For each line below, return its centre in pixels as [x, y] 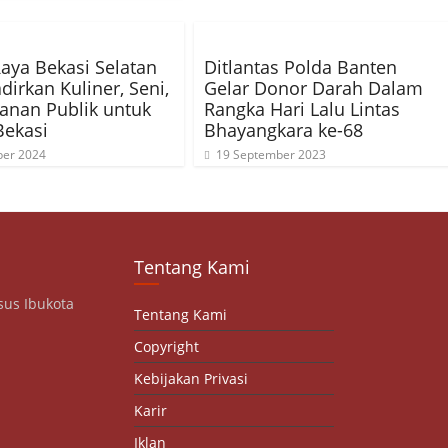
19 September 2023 [271, 154]
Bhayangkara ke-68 [283, 130]
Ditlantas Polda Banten [300, 67]
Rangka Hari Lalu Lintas [302, 109]
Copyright [166, 346]
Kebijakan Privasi [191, 378]
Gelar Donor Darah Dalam [313, 88]
